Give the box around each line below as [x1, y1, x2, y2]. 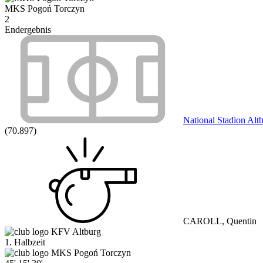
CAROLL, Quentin [181, 216, 257, 226]
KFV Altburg [51, 227, 101, 237]
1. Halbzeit [5, 237, 45, 247]
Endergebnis [5, 25, 51, 35]
